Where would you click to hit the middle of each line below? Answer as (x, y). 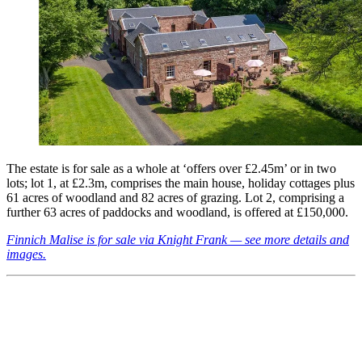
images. (26, 254)
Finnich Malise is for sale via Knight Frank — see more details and (178, 239)
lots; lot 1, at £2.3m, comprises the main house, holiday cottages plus (181, 183)
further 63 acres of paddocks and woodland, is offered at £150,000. (177, 212)
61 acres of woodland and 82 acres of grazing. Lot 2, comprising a (175, 197)
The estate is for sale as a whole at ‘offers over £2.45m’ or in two (171, 168)
